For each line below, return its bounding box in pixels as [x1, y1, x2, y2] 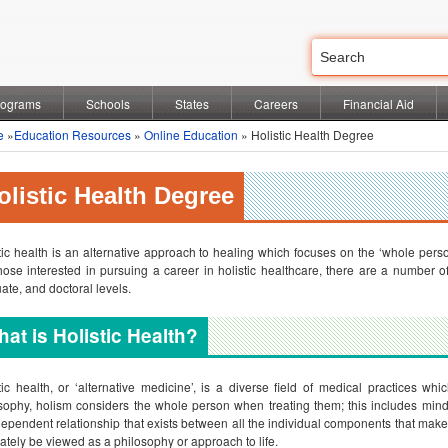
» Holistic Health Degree [238, 126, 374, 143]
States [175, 95, 209, 112]
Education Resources [14, 126, 131, 143]
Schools [86, 95, 130, 112]
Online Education [144, 126, 238, 143]
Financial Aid [343, 95, 414, 112]
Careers [254, 95, 298, 112]
